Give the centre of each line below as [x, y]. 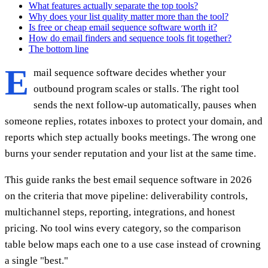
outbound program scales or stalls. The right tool [136, 89]
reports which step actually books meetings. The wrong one [130, 137]
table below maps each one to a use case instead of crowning [133, 244]
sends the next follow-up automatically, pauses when [145, 105]
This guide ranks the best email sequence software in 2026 [128, 179]
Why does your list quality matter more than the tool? [129, 16]
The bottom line [59, 48]
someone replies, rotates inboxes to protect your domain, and [134, 121]
